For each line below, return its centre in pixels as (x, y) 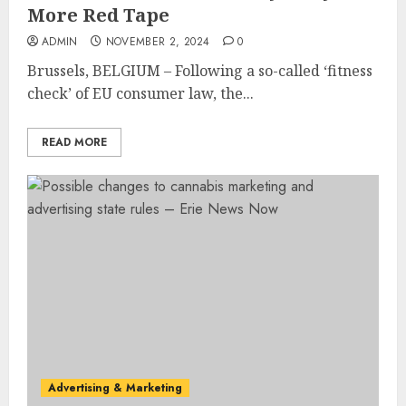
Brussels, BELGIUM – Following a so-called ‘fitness (200, 70)
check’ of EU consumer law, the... (140, 93)
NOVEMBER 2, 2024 (158, 41)
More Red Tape (98, 14)
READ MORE (74, 142)
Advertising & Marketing (115, 387)
